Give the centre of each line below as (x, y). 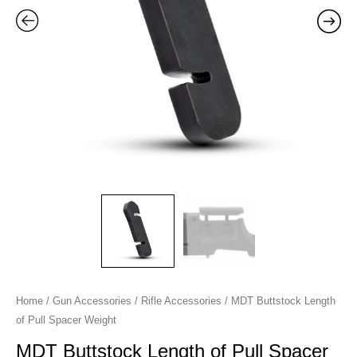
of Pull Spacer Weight (66, 320)
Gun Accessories (92, 300)
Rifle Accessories (181, 300)
